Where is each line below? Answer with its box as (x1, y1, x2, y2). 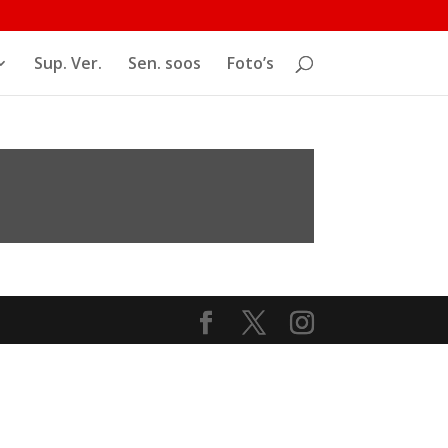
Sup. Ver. (33, 52, 102, 74)
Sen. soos (127, 52, 201, 74)
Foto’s (226, 52, 274, 74)
